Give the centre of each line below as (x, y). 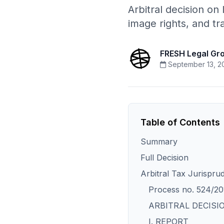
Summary (159, 141)
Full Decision (164, 157)
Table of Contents (180, 122)
